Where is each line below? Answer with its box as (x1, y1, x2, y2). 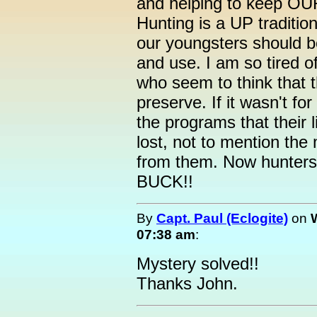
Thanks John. (137, 274, 238, 293)
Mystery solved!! (137, 254, 259, 273)
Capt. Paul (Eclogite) (156, 210, 288, 226)
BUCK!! (137, 172, 193, 191)
